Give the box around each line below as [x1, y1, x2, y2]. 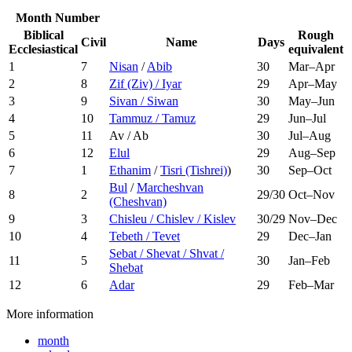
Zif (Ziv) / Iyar [109, 76, 181, 90]
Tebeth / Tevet [109, 229, 180, 243]
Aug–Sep [288, 145, 335, 159]
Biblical [23, 27, 64, 42]
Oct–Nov [288, 187, 335, 201]
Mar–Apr [288, 59, 335, 73]
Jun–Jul [288, 111, 326, 125]
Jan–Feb [288, 253, 330, 267]
